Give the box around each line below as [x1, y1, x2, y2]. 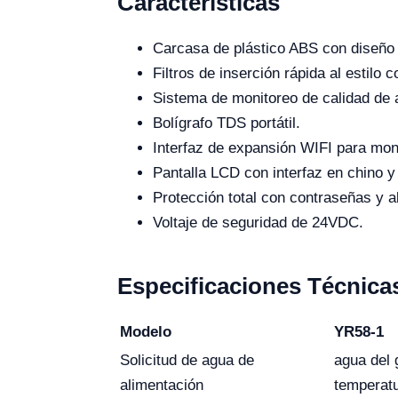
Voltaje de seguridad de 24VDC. [153, 214, 363, 231]
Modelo [120, 323, 171, 340]
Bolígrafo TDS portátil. [153, 115, 300, 131]
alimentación [120, 377, 203, 394]
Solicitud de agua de [120, 352, 254, 369]
